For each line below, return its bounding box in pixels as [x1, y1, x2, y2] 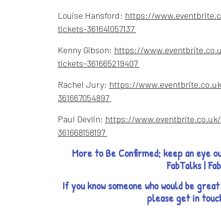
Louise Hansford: [58, 9, 125, 21]
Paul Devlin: [58, 113, 105, 124]
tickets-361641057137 [58, 23, 136, 34]
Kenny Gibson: [58, 44, 114, 55]
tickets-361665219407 [58, 57, 140, 69]
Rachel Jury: [58, 78, 109, 90]
